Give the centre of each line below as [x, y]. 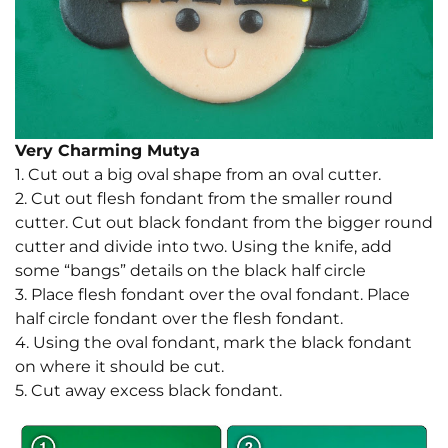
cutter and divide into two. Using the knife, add [203, 246]
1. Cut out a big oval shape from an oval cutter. [198, 174]
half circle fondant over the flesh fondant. [179, 318]
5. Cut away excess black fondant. [148, 390]
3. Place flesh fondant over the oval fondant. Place [212, 294]
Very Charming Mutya [107, 150]
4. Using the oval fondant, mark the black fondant [213, 342]
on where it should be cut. [119, 366]
